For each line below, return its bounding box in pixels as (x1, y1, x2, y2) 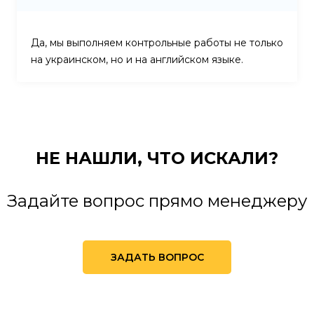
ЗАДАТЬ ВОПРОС (110, 250, 204, 264)
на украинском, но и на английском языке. (31, 53, 243, 66)
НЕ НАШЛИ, (36, 147, 147, 168)
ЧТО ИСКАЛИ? (147, 147, 278, 168)
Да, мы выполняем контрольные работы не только (31, 36, 283, 49)
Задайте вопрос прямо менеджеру (7, 190, 307, 211)
